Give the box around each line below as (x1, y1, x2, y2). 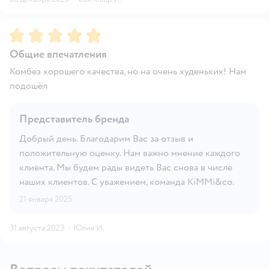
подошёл (10, 79, 47, 92)
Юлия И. (73, 222, 104, 233)
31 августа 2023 (10, 222, 64, 233)
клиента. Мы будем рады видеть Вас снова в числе (19, 161, 232, 174)
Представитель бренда (19, 112, 129, 126)
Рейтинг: (10, 26, 49, 39)
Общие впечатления (10, 47, 107, 61)
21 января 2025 (19, 193, 72, 204)
